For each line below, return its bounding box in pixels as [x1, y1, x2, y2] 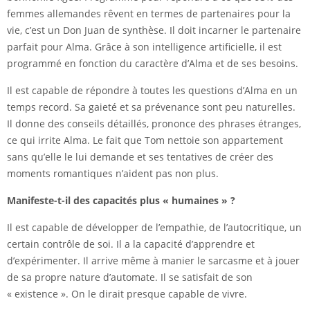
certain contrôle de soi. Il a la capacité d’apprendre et [7, 237, 255, 251]
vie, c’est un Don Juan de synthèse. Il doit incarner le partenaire [7, 24, 301, 37]
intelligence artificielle [152, 40, 255, 54]
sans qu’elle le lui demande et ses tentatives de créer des [7, 150, 273, 164]
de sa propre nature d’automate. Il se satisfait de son [7, 271, 253, 284]
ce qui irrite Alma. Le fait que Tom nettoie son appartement [7, 134, 283, 147]
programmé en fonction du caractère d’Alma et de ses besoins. [7, 57, 298, 71]
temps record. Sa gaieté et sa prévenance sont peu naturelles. [7, 100, 295, 114]
